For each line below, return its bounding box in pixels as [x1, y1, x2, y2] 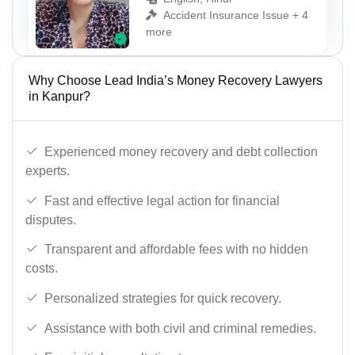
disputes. [25, 212, 76, 227]
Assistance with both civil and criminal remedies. [44, 321, 316, 335]
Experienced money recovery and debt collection [44, 145, 318, 159]
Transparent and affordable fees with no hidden [44, 242, 308, 257]
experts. [25, 164, 70, 178]
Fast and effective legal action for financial [44, 193, 280, 208]
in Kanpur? [29, 90, 90, 104]
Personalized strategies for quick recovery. [44, 292, 281, 306]
